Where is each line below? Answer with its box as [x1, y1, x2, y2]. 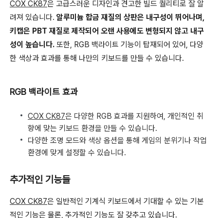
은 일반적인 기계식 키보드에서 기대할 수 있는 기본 [47, 197, 204, 206]
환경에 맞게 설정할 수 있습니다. [28, 148, 126, 157]
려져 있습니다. [10, 13, 56, 22]
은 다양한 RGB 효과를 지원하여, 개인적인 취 [65, 111, 203, 121]
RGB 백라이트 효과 [10, 87, 78, 97]
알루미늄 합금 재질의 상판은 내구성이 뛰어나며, [56, 13, 204, 22]
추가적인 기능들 [10, 174, 70, 185]
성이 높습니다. [10, 40, 54, 49]
